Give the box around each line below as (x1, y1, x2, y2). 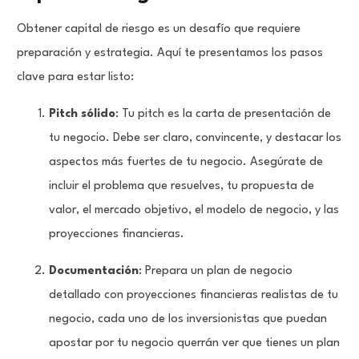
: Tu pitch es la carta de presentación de (115, 108, 332, 121)
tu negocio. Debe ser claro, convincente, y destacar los (49, 132, 342, 145)
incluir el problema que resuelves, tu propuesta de (49, 180, 315, 193)
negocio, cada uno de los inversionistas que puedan (49, 313, 328, 326)
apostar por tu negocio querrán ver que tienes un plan (49, 337, 341, 350)
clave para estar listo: (17, 71, 135, 84)
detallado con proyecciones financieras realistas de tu (49, 289, 339, 302)
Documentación (49, 265, 139, 278)
